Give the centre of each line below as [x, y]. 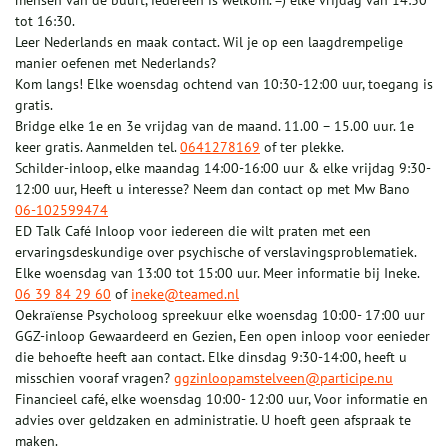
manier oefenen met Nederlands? [115, 63]
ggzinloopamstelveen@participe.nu [283, 378]
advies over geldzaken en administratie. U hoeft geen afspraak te [213, 420]
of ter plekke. [302, 147]
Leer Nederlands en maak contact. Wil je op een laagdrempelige [209, 42]
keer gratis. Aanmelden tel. [97, 147]
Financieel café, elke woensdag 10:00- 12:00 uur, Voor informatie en [221, 399]
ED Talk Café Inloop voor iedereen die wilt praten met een [193, 231]
